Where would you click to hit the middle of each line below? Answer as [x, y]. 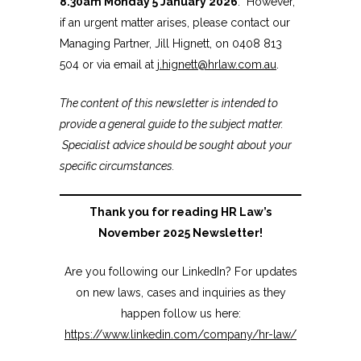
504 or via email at [108, 65]
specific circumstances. [117, 166]
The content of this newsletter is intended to [169, 104]
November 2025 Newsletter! [180, 233]
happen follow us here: [180, 314]
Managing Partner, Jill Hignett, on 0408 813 [171, 44]
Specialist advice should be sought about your [176, 145]
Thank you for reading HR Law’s [180, 212]
